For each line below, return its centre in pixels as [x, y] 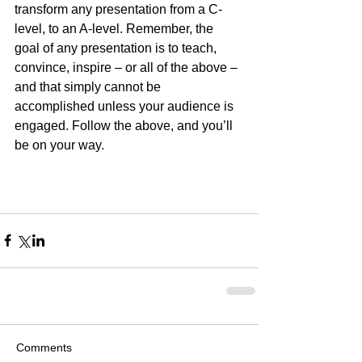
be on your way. [59, 145]
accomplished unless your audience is [126, 106]
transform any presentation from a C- [118, 9]
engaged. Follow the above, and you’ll [125, 125]
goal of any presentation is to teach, [117, 48]
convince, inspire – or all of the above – [128, 67]
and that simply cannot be [89, 86]
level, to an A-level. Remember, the [116, 28]
